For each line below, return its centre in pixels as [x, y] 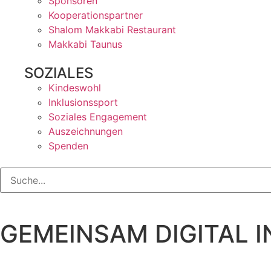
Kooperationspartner [96, 15]
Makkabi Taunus [85, 44]
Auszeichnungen [86, 131]
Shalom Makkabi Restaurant [112, 30]
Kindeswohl [75, 88]
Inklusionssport [83, 102]
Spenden [68, 146]
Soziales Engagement [98, 117]
